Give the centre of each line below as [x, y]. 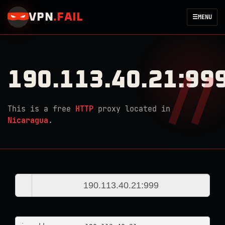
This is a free [41, 109]
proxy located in [132, 109]
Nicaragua [28, 121]
